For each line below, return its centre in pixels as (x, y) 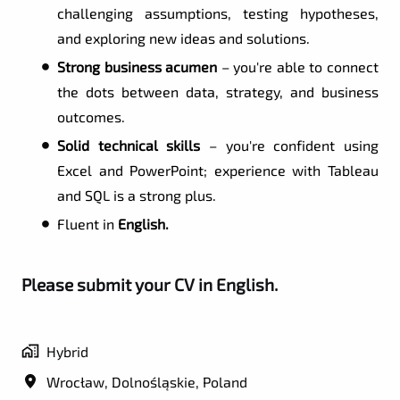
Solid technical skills (133, 146)
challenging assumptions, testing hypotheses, (218, 13)
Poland (225, 382)
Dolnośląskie (154, 382)
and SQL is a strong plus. (137, 196)
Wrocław (75, 382)
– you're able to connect (298, 67)
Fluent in (86, 224)
